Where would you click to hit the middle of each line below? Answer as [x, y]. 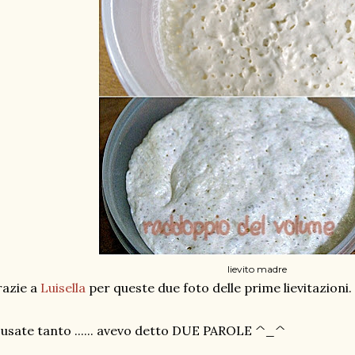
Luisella [63, 288]
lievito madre [257, 269]
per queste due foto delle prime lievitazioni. [219, 288]
